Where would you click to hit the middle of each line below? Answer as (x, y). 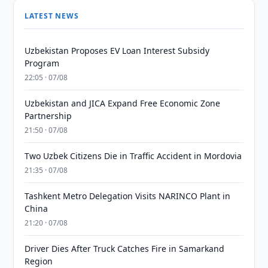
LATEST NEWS (52, 16)
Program (42, 63)
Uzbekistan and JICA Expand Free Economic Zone (123, 103)
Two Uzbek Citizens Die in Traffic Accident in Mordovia (133, 156)
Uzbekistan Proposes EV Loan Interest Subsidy (117, 51)
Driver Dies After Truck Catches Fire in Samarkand (125, 249)
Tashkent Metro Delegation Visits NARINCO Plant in (128, 196)
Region (39, 261)
